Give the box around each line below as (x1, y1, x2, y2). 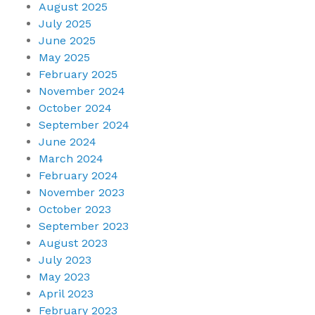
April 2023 (39, 287, 94, 301)
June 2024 (39, 135, 96, 149)
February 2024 (39, 169, 118, 183)
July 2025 (39, 17, 91, 31)
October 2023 (39, 202, 111, 217)
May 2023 (39, 270, 90, 284)
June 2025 (39, 34, 96, 48)
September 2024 (39, 118, 129, 132)
